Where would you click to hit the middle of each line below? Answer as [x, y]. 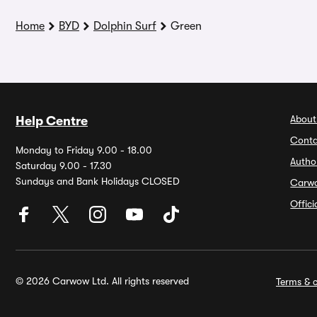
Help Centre [52, 121]
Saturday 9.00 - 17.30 [64, 166]
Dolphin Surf [125, 26]
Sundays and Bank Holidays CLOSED [98, 181]
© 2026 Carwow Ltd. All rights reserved [102, 281]
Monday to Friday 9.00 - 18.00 [84, 150]
